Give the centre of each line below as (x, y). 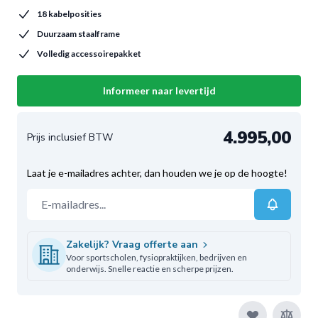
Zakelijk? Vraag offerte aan (132, 245)
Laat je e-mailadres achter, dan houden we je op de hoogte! (157, 173)
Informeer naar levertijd (159, 91)
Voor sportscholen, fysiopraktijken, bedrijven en (157, 257)
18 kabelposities (69, 14)
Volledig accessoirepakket (89, 54)
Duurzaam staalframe (78, 34)
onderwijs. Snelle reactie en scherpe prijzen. (150, 269)
